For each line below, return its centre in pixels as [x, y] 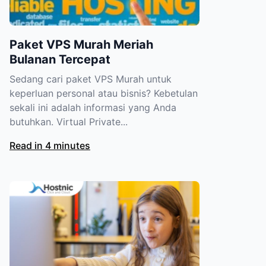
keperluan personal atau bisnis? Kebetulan [104, 94]
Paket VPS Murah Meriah [81, 45]
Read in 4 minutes [50, 146]
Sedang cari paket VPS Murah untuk [91, 79]
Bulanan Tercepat [60, 60]
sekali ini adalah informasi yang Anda [93, 108]
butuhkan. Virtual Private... [69, 122]
